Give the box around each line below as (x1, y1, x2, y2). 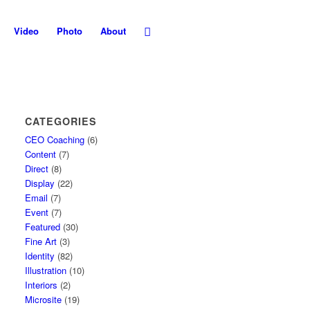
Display (25, 176, 55, 190)
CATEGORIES (25, 114, 98, 128)
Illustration (25, 264, 67, 277)
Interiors (25, 278, 58, 291)
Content (25, 147, 57, 161)
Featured (25, 220, 61, 233)
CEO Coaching (25, 133, 85, 146)
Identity (25, 249, 55, 262)
